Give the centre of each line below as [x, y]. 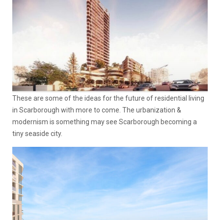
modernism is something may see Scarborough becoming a [105, 122]
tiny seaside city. [37, 134]
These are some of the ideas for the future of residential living [108, 98]
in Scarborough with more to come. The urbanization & [97, 110]
